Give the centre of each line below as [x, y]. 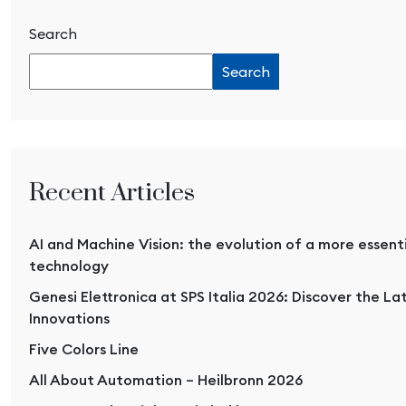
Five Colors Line [84, 348]
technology [69, 265]
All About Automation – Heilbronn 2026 [166, 379]
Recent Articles [112, 193]
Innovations [69, 318]
